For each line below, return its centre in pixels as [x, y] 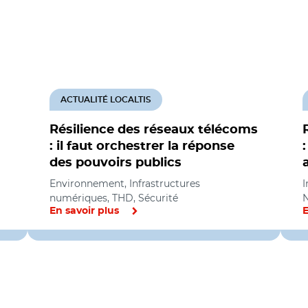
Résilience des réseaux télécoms [154, 130]
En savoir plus [84, 211]
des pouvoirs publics [115, 163]
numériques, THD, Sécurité [114, 198]
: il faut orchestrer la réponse [142, 146]
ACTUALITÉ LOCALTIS [106, 100]
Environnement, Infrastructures [125, 184]
